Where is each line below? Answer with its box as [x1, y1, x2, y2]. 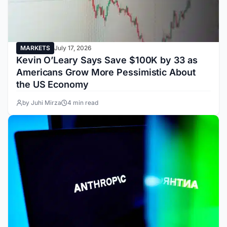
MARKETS [20, 44, 50, 52]
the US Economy [16, 79, 89, 90]
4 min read [67, 99, 98, 106]
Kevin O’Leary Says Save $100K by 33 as [16, 55, 198, 65]
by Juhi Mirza [22, 99, 61, 106]
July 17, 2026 [54, 44, 91, 52]
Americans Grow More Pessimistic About [16, 67, 196, 78]
